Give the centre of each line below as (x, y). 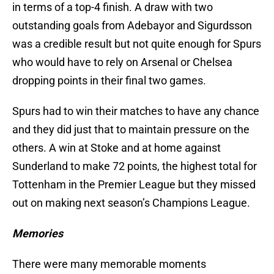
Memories (38, 234)
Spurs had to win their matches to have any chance (136, 111)
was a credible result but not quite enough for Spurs (137, 44)
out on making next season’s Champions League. (131, 203)
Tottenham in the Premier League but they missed (134, 185)
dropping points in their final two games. (109, 81)
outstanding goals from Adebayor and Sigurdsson (132, 26)
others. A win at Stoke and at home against (117, 148)
